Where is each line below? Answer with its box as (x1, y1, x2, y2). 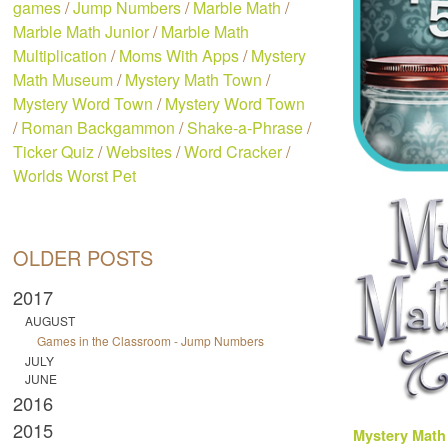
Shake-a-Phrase (187, 116, 304, 139)
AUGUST (25, 312, 76, 330)
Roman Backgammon (21, 116, 176, 139)
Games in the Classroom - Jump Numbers (37, 332, 265, 350)
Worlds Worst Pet (13, 164, 137, 187)
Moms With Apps (119, 44, 240, 67)
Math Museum (13, 68, 114, 91)
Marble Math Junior (13, 20, 150, 43)
